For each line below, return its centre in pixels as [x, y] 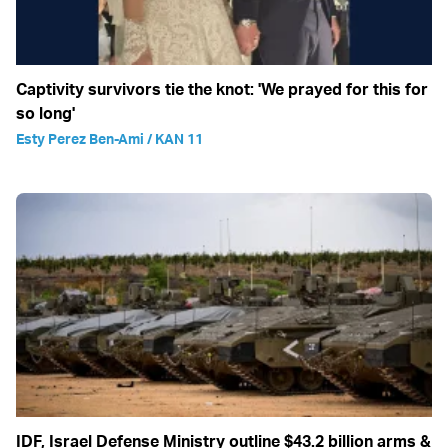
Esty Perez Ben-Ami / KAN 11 [109, 139]
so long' [45, 113]
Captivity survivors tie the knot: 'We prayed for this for [222, 89]
